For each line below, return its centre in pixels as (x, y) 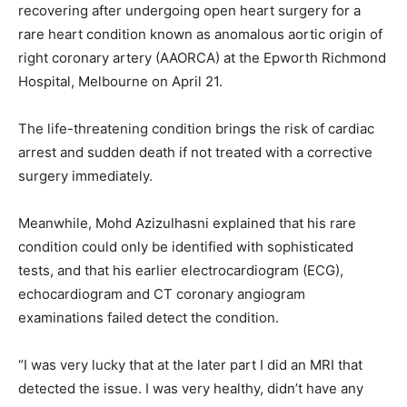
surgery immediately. (85, 175)
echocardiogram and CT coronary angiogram (162, 293)
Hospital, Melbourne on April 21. (120, 81)
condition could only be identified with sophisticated (186, 246)
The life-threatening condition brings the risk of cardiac (196, 128)
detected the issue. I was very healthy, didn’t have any (191, 388)
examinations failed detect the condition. (149, 317)
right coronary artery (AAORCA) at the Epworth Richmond (202, 57)
